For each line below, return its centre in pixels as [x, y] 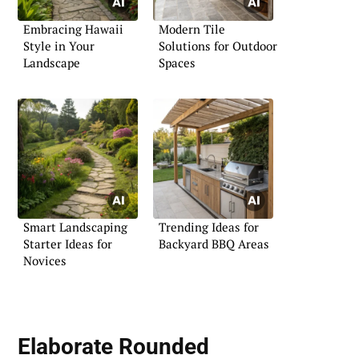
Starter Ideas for [68, 244]
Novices [45, 261]
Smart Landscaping [75, 227]
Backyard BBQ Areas [214, 244]
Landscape [52, 62]
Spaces [177, 62]
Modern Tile [192, 28]
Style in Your [59, 45]
